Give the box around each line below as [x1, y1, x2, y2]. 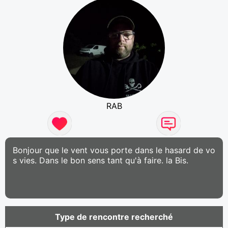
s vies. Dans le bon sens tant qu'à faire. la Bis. [13, 155, 188, 165]
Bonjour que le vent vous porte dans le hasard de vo [13, 145, 215, 155]
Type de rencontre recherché [55, 211, 173, 222]
